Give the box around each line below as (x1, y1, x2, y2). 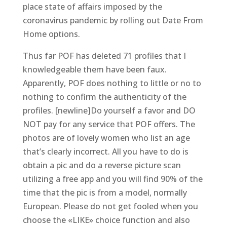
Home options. (22, 28, 80, 40)
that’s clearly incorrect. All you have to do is (22, 146, 188, 157)
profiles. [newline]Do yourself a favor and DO (22, 105, 196, 116)
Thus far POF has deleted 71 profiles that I (22, 50, 186, 61)
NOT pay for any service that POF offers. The (22, 119, 195, 130)
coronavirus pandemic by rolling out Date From (22, 15, 203, 26)
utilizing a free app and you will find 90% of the (22, 173, 203, 184)
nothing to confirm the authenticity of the (22, 91, 186, 102)
